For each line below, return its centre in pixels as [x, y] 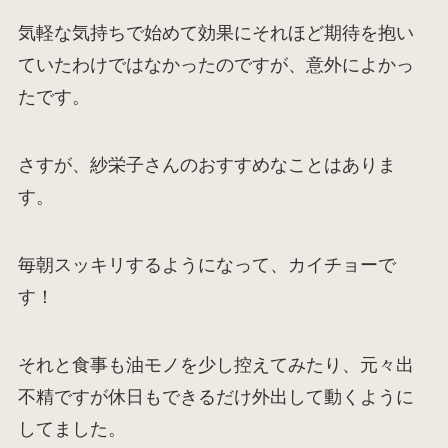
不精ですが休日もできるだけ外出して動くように [215, 396]
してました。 [71, 428]
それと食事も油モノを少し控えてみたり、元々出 [215, 364]
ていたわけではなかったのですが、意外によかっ [215, 65]
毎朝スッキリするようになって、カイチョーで [206, 264]
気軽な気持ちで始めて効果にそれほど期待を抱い [215, 33]
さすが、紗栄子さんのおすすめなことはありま [206, 165]
